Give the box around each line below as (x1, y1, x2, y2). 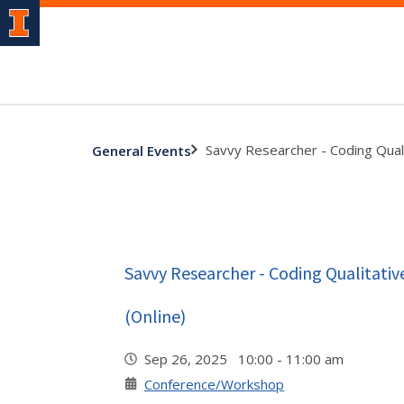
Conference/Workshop (144, 375, 284, 393)
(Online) (124, 305, 186, 327)
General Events (92, 141, 191, 160)
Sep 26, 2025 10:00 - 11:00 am (144, 350, 351, 368)
